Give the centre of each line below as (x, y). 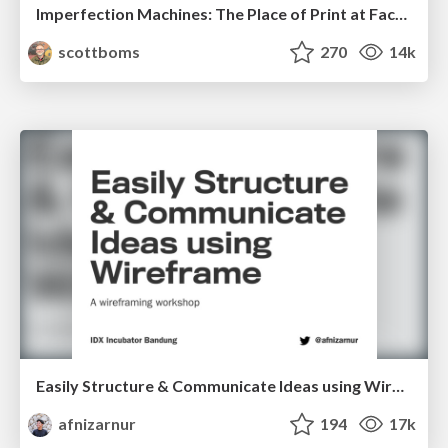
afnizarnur (96, 424)
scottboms (98, 52)
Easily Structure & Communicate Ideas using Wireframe (398, 386)
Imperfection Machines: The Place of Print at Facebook (401, 14)
